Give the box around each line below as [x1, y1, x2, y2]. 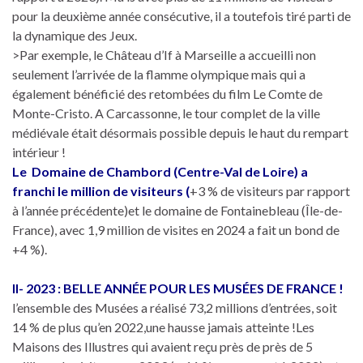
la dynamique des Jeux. [12, 27, 137, 43]
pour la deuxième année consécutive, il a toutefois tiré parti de [12, 7, 351, 23]
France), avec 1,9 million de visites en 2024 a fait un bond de [12, 221, 340, 237]
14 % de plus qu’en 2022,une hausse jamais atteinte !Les [12, 318, 314, 335]
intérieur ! [12, 143, 66, 160]
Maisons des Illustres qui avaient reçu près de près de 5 [12, 338, 313, 354]
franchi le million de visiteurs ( [12, 182, 190, 199]
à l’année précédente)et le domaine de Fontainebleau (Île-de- [12, 202, 343, 218]
